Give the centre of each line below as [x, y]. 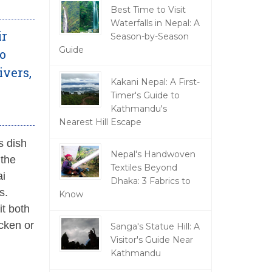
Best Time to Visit [148, 10]
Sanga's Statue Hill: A [155, 226]
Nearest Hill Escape [100, 122]
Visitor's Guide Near [151, 240]
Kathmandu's [138, 109]
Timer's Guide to [145, 95]
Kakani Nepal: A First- [155, 82]
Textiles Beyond [144, 168]
